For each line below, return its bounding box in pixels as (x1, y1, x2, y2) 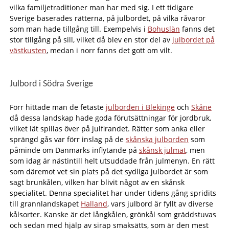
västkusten (9, 45, 47, 55)
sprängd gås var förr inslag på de (9, 134, 126, 144)
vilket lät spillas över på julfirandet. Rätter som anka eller (9, 124, 205, 133)
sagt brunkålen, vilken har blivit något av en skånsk (9, 177, 185, 187)
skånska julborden (125, 134, 189, 144)
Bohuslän (147, 24, 180, 34)
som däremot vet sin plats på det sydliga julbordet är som (9, 167, 208, 176)
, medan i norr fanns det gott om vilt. (46, 45, 172, 55)
